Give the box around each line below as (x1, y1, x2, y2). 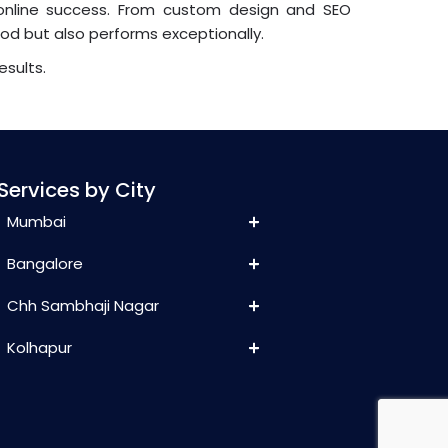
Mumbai (6, 211, 66, 233)
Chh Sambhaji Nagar (6, 295, 159, 317)
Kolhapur (6, 337, 72, 359)
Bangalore (6, 253, 83, 275)
